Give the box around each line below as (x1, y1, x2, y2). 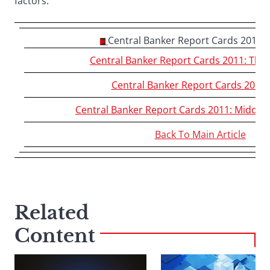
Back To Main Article (154, 128, 246, 142)
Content (14, 224, 95, 248)
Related (14, 201, 89, 225)
